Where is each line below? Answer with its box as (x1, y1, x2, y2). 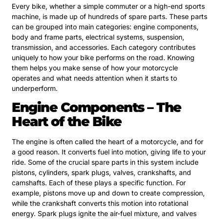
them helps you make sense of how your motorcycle (12, 63, 178, 72)
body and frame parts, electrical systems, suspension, (12, 32, 184, 41)
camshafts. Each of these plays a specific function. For (12, 178, 186, 187)
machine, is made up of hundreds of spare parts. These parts (12, 12, 207, 21)
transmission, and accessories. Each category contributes (12, 43, 196, 51)
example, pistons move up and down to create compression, (12, 189, 205, 197)
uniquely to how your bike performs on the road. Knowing (12, 53, 195, 62)
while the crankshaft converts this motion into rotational (12, 199, 188, 208)
